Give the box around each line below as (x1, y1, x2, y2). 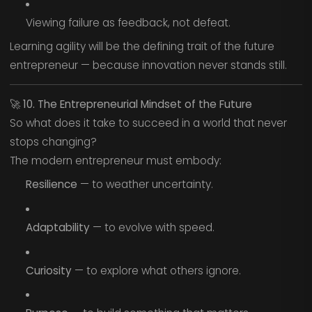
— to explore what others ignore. (71, 263, 241, 278)
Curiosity (25, 263, 72, 278)
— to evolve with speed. (89, 219, 214, 235)
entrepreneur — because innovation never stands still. (9, 58, 287, 73)
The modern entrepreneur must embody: (9, 153, 221, 168)
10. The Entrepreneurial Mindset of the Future (22, 96, 252, 111)
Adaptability (25, 219, 90, 235)
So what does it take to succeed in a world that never (9, 115, 287, 130)
